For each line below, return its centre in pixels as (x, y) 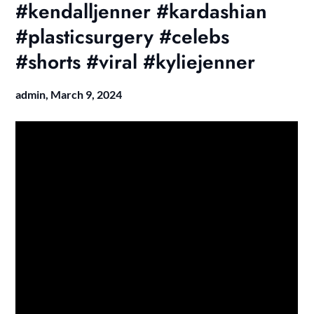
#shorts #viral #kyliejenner (136, 62)
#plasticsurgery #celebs (123, 36)
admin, (33, 94)
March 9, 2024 (87, 94)
